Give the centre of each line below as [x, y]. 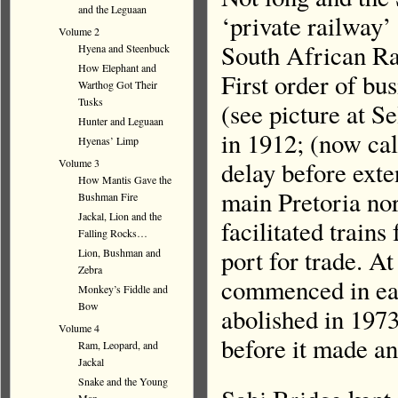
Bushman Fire [108, 196]
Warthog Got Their [118, 84]
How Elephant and [117, 68]
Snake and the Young [123, 381]
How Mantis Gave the [125, 179]
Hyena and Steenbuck [124, 48]
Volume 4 [79, 328]
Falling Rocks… [113, 233]
